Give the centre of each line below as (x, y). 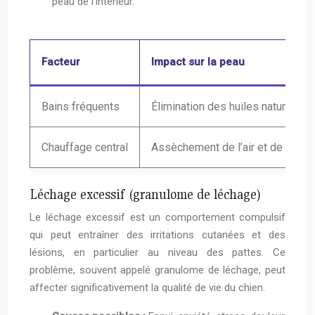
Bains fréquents (81, 107)
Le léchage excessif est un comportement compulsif (157, 218)
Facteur (61, 62)
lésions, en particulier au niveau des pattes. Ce (157, 253)
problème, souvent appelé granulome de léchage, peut (157, 270)
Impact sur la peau (198, 62)
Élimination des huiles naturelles (231, 107)
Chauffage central (85, 148)
